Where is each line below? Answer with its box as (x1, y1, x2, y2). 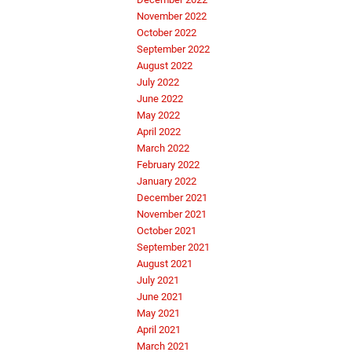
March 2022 (137, 142, 189, 155)
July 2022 (137, 76, 179, 89)
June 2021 (137, 291, 183, 303)
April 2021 (137, 324, 181, 336)
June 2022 (137, 93, 183, 105)
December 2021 (137, 192, 207, 204)
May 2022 (137, 109, 180, 122)
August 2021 (137, 258, 192, 270)
